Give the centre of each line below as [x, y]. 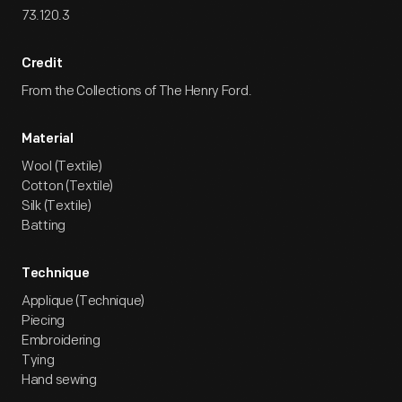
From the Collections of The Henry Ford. [137, 91]
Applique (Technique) [83, 301]
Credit [42, 64]
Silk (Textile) [57, 206]
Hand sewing [59, 380]
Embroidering [61, 341]
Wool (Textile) [62, 166]
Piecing [43, 321]
